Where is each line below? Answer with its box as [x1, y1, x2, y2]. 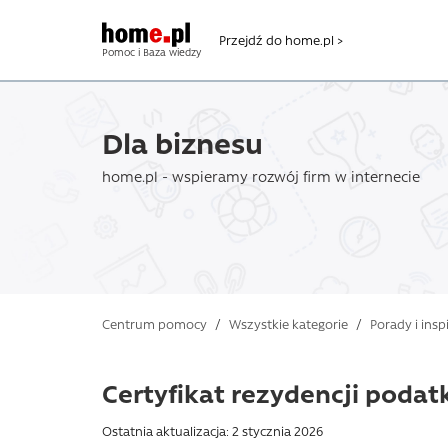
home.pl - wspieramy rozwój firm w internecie [102, 166, 420, 186]
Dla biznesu [102, 123, 263, 161]
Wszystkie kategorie [229, 315, 348, 332]
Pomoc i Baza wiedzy [102, 45, 201, 60]
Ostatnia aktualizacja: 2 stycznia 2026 [102, 421, 323, 439]
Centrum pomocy [102, 315, 207, 332]
